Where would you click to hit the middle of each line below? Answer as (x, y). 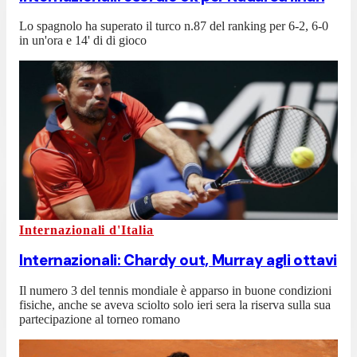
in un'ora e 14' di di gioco (83, 41)
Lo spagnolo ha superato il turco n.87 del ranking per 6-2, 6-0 (174, 26)
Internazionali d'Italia (87, 230)
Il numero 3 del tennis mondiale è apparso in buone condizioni (175, 290)
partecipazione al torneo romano (100, 319)
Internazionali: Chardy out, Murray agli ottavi (178, 260)
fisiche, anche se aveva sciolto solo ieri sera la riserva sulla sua (175, 304)
